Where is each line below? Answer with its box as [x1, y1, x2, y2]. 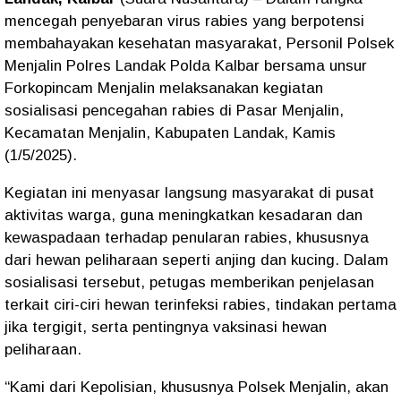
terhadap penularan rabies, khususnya [100, 229, 369, 246]
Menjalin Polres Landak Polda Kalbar [4, 57, 260, 74]
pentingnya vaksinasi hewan [132, 319, 327, 336]
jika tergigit [4, 319, 82, 336]
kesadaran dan [259, 207, 363, 224]
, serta [82, 319, 132, 336]
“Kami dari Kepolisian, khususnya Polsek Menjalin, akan [4, 379, 388, 396]
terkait [4, 296, 54, 313]
